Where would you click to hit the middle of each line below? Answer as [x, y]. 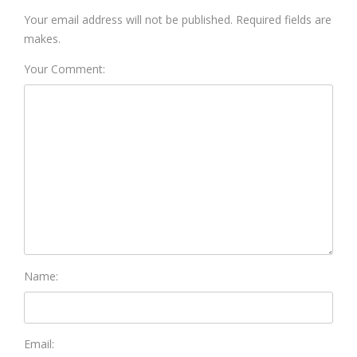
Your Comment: [65, 69]
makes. [42, 38]
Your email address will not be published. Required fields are [178, 19]
